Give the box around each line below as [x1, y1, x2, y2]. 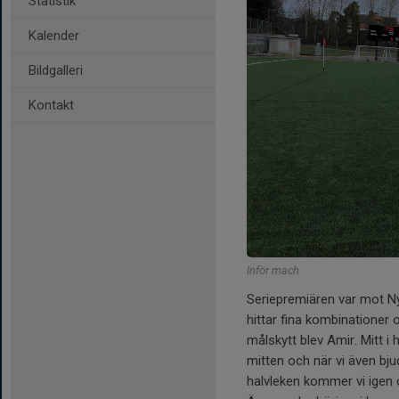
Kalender [28, 28, 79, 44]
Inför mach [247, 263, 299, 277]
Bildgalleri [28, 62, 83, 78]
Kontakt [28, 97, 74, 113]
